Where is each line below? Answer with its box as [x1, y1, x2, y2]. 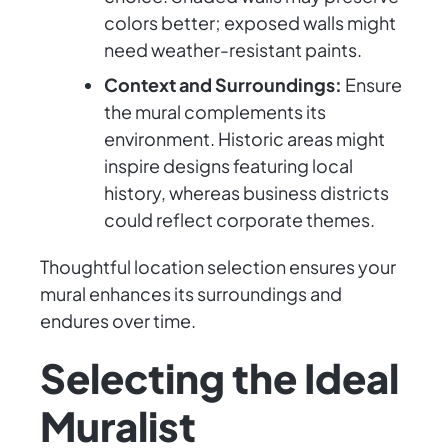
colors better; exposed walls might [104, 11, 396, 35]
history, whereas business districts [104, 181, 389, 205]
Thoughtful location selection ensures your [40, 255, 396, 279]
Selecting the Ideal [40, 352, 399, 404]
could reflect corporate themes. [104, 208, 375, 232]
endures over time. [40, 309, 196, 333]
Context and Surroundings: [104, 73, 342, 97]
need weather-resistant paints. [104, 38, 362, 62]
